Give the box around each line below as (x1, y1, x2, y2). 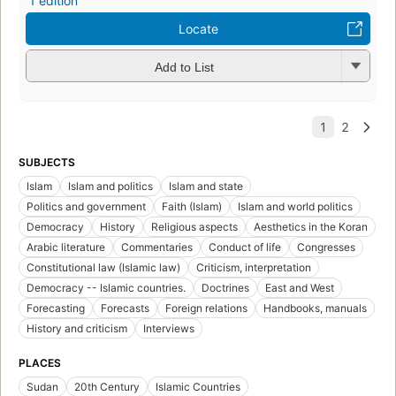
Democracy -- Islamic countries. (27, 281, 186, 295)
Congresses (297, 240, 355, 255)
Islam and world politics (238, 200, 353, 214)
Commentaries (121, 240, 193, 255)
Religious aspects (151, 220, 238, 234)
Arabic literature (27, 240, 105, 255)
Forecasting (27, 301, 85, 316)
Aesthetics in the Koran (254, 220, 368, 234)
